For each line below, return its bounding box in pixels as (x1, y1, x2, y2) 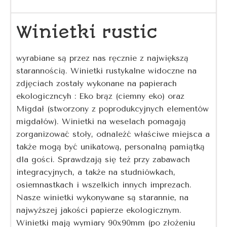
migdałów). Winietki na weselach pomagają (16, 117, 186, 126)
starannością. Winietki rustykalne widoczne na (16, 66, 197, 75)
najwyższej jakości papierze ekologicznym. (16, 205, 182, 215)
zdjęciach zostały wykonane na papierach (16, 79, 177, 88)
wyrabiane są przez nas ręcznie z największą (16, 53, 189, 63)
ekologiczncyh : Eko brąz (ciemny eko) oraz (16, 91, 185, 101)
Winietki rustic (16, 22, 158, 43)
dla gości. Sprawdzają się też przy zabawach (16, 155, 191, 164)
